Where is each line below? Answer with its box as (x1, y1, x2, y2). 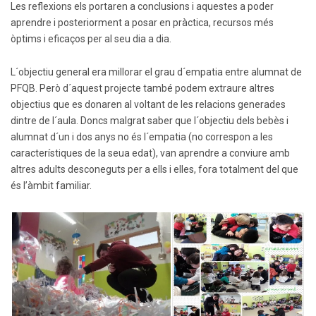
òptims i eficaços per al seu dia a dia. (11, 33, 171, 45)
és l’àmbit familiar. (11, 180, 92, 192)
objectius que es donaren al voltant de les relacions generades (11, 99, 286, 111)
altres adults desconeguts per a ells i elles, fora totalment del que (11, 164, 298, 176)
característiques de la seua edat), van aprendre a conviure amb (11, 147, 290, 159)
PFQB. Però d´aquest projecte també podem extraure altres (11, 83, 274, 95)
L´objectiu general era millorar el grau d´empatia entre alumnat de (11, 66, 302, 78)
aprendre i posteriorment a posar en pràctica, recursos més (11, 17, 274, 29)
